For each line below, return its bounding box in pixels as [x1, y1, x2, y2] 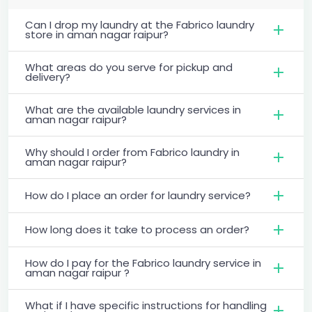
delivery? [25, 69, 70, 84]
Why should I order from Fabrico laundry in [25, 144, 240, 159]
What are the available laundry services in [25, 102, 241, 117]
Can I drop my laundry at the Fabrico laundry [25, 17, 254, 32]
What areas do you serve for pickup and [25, 59, 233, 75]
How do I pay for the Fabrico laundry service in [25, 255, 261, 270]
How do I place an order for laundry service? [25, 187, 251, 203]
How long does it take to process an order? [25, 221, 249, 237]
